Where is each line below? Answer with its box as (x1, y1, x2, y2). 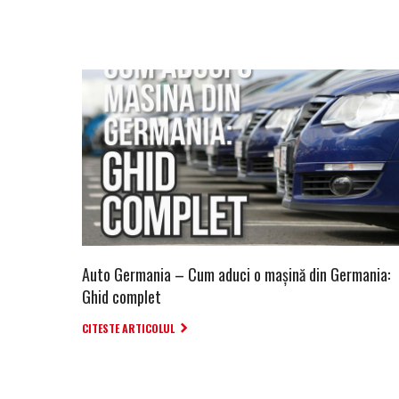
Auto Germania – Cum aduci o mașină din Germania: (82, 262, 390, 286)
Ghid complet (82, 284, 161, 308)
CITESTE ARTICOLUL (82, 320, 175, 336)
